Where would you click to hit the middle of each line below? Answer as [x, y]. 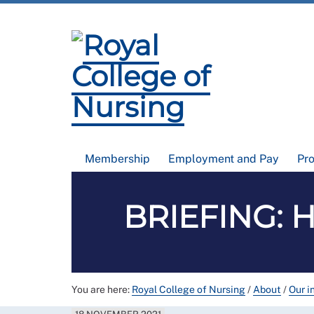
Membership [118, 159]
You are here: [102, 289]
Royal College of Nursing [189, 289]
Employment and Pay [224, 159]
